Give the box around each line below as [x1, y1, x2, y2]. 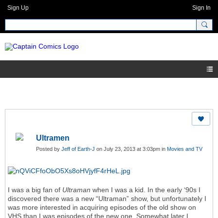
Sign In [192, 4, 211, 11]
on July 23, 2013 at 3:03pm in [95, 146, 167, 152]
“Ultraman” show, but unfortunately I [94, 195, 206, 203]
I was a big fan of [8, 186, 62, 194]
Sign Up [7, 4, 29, 11]
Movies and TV [167, 146, 202, 152]
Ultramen [36, 134, 70, 143]
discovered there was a [8, 195, 81, 203]
